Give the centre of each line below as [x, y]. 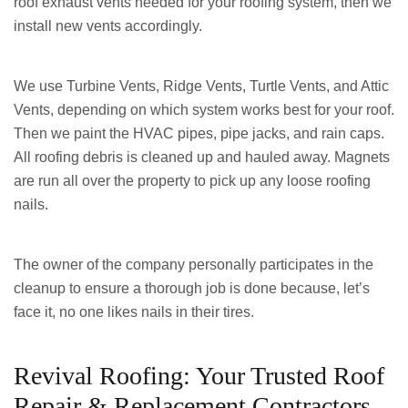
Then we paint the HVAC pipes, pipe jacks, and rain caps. [199, 133]
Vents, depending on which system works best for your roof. [204, 110]
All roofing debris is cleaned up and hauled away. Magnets [202, 157]
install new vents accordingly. [108, 26]
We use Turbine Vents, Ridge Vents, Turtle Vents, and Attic [201, 86]
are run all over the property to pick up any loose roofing [192, 181]
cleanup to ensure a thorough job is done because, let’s [192, 288]
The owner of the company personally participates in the [194, 265]
